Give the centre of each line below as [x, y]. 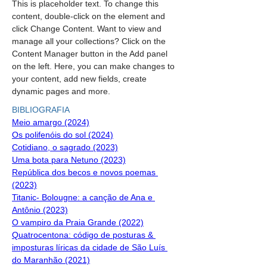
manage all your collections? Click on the [90, 41]
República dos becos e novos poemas [85, 172]
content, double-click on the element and [90, 16]
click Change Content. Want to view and [88, 29]
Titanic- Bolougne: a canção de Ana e [83, 197]
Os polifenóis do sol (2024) [63, 135]
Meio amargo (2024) [51, 122]
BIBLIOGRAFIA [41, 110]
